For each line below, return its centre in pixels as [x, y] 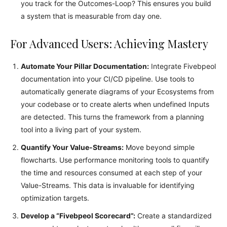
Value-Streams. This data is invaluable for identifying [108, 185]
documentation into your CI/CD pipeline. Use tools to [107, 79]
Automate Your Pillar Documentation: [85, 66]
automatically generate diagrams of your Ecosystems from [117, 91]
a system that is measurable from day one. [91, 16]
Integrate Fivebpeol [182, 66]
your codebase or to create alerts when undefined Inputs [115, 104]
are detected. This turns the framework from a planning [112, 117]
